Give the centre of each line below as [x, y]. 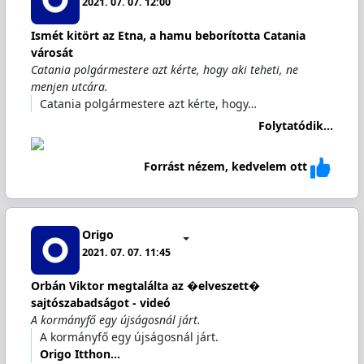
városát [52, 52]
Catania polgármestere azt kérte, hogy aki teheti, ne [164, 69]
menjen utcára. [69, 87]
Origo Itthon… [80, 354]
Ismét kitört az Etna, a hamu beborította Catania [168, 35]
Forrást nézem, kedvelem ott [226, 167]
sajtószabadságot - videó [100, 303]
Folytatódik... [296, 125]
